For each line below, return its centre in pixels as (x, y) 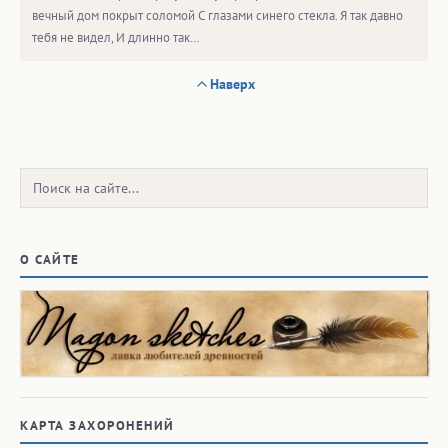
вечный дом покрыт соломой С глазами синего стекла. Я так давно (217, 15)
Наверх (232, 83)
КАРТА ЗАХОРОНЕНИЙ (97, 426)
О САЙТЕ (50, 259)
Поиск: (46, 180)
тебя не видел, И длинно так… (116, 37)
